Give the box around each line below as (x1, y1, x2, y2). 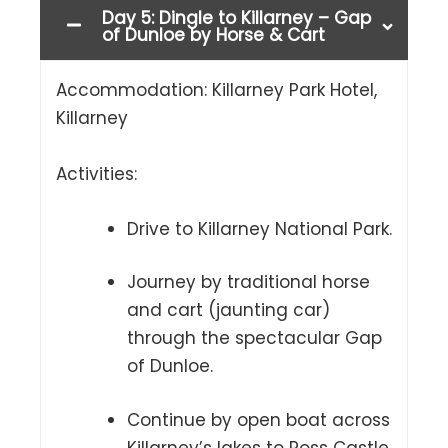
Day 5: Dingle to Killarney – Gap (102, 5, 371, 30)
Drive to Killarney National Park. (127, 216, 392, 241)
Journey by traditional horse (127, 270, 370, 295)
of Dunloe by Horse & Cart (102, 22, 325, 47)
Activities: (56, 161, 137, 186)
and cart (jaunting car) (127, 298, 330, 323)
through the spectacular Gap (127, 326, 382, 351)
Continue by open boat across (127, 407, 390, 432)
